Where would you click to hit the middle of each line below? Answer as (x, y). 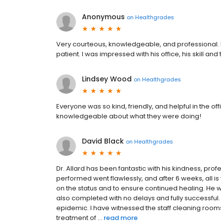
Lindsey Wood (107, 79)
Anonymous (103, 17)
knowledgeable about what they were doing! (129, 116)
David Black (103, 141)
